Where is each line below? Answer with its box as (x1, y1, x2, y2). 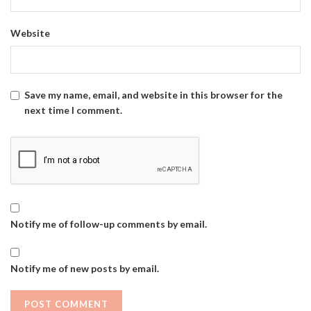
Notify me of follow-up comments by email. (10, 218, 207, 230)
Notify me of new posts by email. (10, 262, 159, 275)
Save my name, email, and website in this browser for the (24, 89, 283, 101)
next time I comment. (24, 104, 122, 117)
